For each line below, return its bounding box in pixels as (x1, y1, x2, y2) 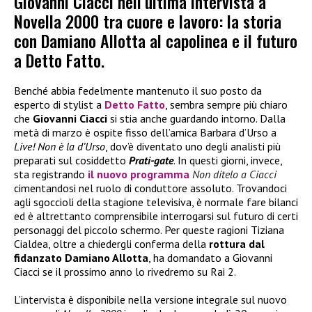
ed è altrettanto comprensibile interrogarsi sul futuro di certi (14, 209, 298, 224)
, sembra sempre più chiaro (165, 97, 288, 112)
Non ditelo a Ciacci (192, 167, 276, 182)
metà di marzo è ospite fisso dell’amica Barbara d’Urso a (14, 125, 276, 140)
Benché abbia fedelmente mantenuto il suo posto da (14, 84, 262, 98)
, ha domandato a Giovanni (148, 251, 272, 265)
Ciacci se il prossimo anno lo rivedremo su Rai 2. (14, 265, 236, 279)
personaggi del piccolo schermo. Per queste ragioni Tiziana (14, 223, 284, 237)
